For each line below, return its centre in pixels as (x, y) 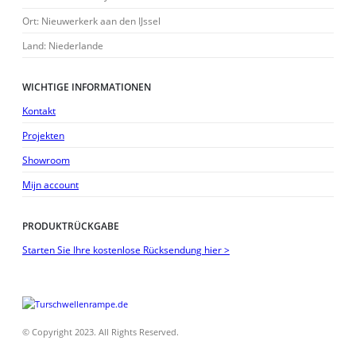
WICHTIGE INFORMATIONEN (87, 87)
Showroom (46, 159)
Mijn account (50, 184)
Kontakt (39, 110)
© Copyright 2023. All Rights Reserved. (101, 333)
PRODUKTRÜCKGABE (71, 225)
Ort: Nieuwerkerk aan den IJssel (91, 21)
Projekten (43, 135)
